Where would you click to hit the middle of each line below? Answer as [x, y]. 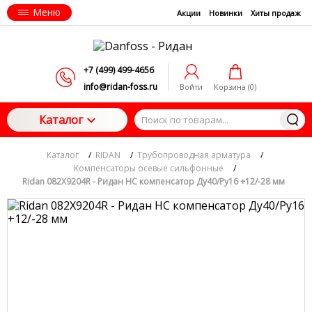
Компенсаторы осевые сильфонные [149, 168]
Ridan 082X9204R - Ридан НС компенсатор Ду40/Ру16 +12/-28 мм [153, 181]
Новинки [226, 13]
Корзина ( [232, 86]
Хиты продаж [276, 13]
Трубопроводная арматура [194, 155]
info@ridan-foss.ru [120, 87]
